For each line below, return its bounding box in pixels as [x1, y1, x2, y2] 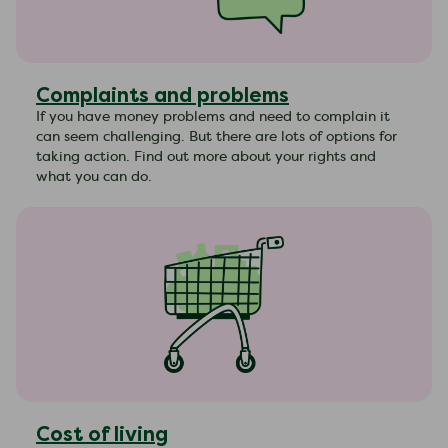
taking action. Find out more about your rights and [36, 150, 376, 164]
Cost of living [36, 423, 168, 445]
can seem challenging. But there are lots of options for [36, 130, 397, 144]
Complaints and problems [36, 84, 289, 106]
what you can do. [36, 170, 152, 184]
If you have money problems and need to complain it [36, 110, 390, 124]
